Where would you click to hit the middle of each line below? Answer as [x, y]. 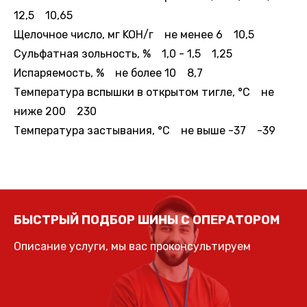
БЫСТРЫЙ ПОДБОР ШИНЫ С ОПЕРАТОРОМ [147, 220]
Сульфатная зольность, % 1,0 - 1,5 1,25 [123, 53]
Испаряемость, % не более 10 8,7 [108, 73]
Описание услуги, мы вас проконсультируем [132, 247]
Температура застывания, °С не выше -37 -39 [145, 130]
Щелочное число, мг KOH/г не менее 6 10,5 [134, 34]
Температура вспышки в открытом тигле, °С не [144, 92]
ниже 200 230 [55, 111]
